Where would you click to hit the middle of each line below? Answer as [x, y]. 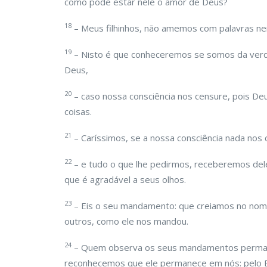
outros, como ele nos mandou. [126, 221]
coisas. [78, 111]
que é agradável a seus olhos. [125, 179]
